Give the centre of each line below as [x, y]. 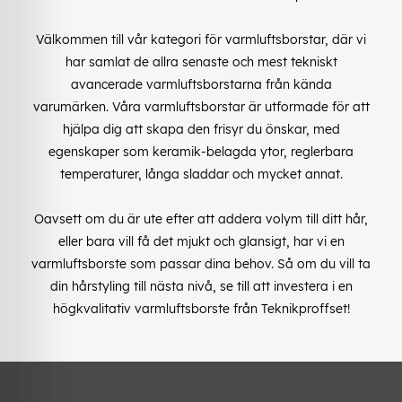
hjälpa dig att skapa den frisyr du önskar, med [201, 129]
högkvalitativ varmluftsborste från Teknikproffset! [201, 308]
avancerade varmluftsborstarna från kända [201, 84]
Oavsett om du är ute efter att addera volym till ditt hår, [201, 218]
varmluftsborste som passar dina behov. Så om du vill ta [201, 263]
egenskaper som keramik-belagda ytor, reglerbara [201, 151]
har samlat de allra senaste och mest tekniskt [201, 61]
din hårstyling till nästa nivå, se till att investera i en [201, 286]
